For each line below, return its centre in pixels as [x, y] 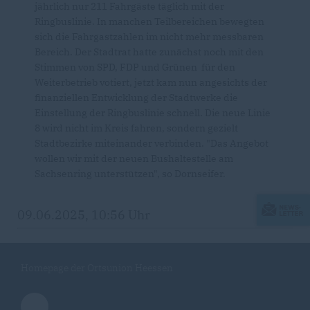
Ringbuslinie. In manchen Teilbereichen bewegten [149, 22]
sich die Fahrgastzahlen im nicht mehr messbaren [149, 37]
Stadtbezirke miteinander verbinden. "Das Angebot [152, 144]
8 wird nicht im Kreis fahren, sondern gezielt [136, 128]
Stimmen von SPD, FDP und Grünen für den [135, 67]
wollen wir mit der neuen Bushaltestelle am [134, 159]
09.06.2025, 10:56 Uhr [84, 215]
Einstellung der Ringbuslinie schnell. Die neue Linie [153, 113]
